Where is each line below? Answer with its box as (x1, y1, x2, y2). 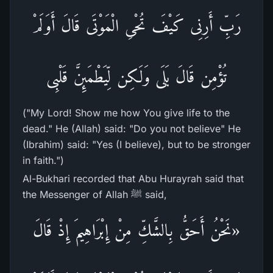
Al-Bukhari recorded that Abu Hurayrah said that (23, 172, 244, 185)
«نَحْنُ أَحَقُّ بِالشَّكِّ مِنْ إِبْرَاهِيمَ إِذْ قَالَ (32, 221, 241, 239)
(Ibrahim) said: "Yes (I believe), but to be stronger (23, 138, 250, 151)
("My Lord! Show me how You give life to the (23, 107, 230, 119)
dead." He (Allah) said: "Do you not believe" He (23, 122, 241, 135)
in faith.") (23, 154, 64, 166)
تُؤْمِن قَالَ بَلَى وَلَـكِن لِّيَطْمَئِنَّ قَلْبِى (46, 67, 227, 86)
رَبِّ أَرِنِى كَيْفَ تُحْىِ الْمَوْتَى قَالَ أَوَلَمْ (31, 16, 242, 35)
